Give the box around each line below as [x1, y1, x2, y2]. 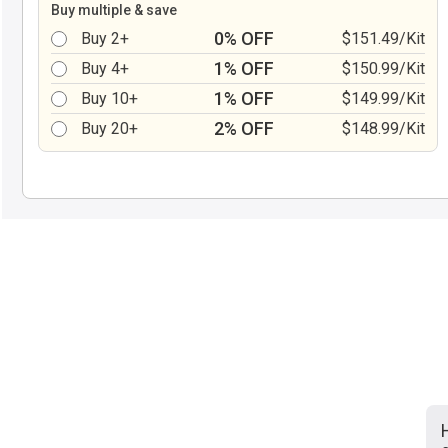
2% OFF [214, 118, 274, 139]
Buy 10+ [81, 89, 138, 108]
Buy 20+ [81, 119, 138, 138]
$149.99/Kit [342, 89, 425, 108]
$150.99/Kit [342, 59, 425, 78]
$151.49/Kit [342, 29, 425, 48]
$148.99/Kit [342, 119, 425, 138]
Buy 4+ [81, 59, 129, 78]
